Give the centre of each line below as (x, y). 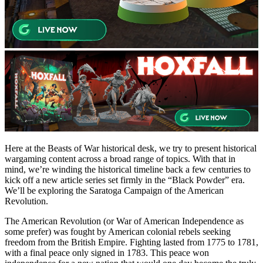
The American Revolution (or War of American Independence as (124, 221)
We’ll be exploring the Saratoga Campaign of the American (114, 191)
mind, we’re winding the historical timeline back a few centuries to (128, 170)
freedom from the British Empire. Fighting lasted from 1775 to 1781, (131, 242)
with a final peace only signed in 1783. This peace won (107, 253)
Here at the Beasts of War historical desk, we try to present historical (131, 149)
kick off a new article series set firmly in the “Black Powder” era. (125, 180)
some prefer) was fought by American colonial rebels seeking (118, 232)
